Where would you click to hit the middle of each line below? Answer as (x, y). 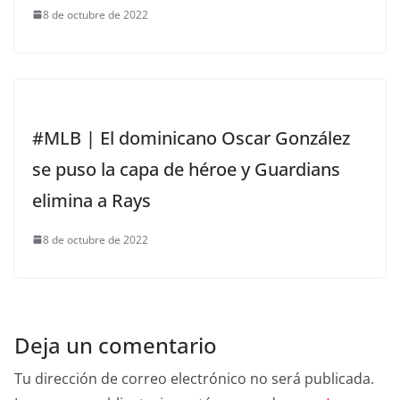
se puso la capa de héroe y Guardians (186, 169)
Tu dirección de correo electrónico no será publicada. (194, 378)
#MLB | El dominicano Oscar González (191, 137)
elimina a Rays (92, 200)
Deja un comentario (116, 345)
